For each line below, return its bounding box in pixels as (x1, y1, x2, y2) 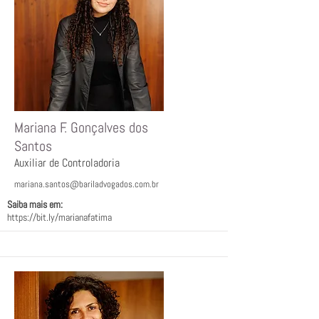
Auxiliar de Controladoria (14, 155, 120, 170)
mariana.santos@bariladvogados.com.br (14, 178, 159, 190)
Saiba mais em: (7, 198, 63, 211)
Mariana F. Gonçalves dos (14, 118, 148, 137)
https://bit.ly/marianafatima (7, 211, 112, 224)
